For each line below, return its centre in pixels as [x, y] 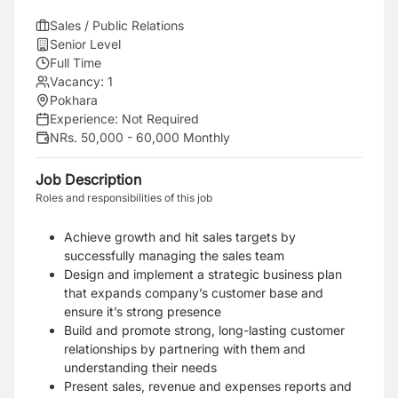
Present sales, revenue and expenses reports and [208, 386]
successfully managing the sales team [174, 255]
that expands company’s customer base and [194, 293]
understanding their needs [140, 367]
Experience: [86, 119]
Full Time [76, 63]
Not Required [160, 119]
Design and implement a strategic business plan [203, 274]
